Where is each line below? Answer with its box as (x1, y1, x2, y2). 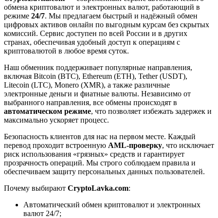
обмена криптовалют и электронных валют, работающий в (4, 2, 200, 11)
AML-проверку (108, 141, 162, 149)
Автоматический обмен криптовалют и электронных (23, 200, 200, 209)
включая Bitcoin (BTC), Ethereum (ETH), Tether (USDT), (4, 72, 187, 80)
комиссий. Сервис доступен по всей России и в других (4, 29, 187, 37)
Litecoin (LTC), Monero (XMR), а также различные (4, 80, 170, 89)
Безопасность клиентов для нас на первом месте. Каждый (4, 132, 196, 141)
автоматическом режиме (4, 107, 91, 115)
